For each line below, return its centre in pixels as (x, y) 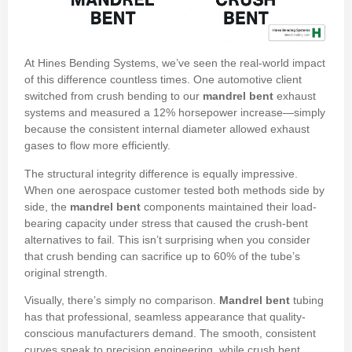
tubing (307, 301)
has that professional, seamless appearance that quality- (165, 317)
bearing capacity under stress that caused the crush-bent (166, 223)
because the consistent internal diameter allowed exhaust (167, 129)
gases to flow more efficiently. (97, 146)
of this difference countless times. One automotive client (163, 80)
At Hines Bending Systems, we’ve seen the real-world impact (175, 63)
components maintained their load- (229, 206)
